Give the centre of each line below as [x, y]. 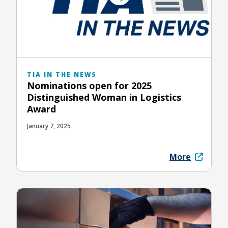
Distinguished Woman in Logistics [104, 97]
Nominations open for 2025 [89, 85]
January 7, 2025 [49, 126]
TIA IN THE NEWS [62, 74]
